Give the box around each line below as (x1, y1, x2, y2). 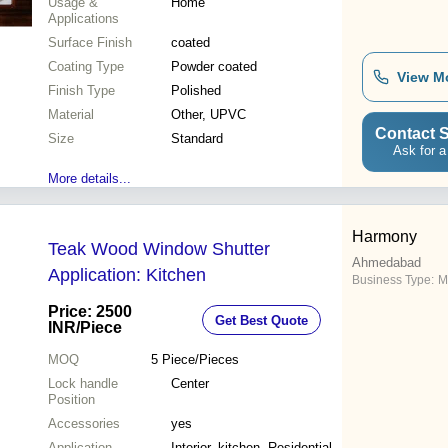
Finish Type (48, 83, 115, 99)
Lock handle (48, 376, 118, 392)
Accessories (48, 416, 120, 432)
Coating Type (48, 59, 124, 75)
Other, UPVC (171, 107, 246, 123)
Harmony (352, 228, 417, 246)
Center (171, 376, 209, 392)
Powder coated (171, 59, 257, 75)
